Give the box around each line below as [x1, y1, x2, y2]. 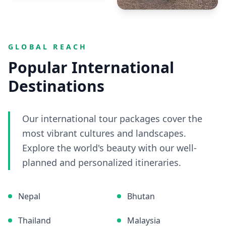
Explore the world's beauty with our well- [22, 142, 197, 154]
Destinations [8, 76, 104, 96]
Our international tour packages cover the [22, 112, 202, 125]
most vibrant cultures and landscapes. [22, 127, 186, 139]
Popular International [8, 57, 174, 78]
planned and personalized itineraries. [22, 156, 181, 168]
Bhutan [127, 191, 155, 202]
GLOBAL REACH [8, 42, 88, 51]
